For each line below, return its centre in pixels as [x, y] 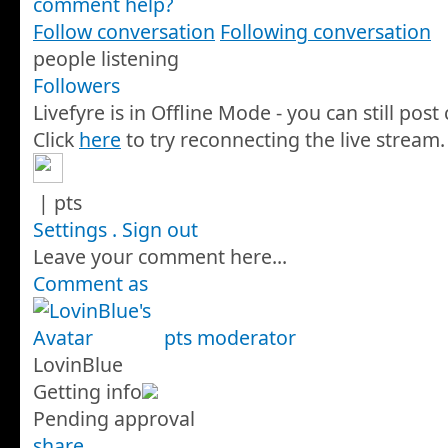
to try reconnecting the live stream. [283, 140]
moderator [246, 338]
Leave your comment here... [160, 257]
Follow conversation [124, 32]
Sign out [160, 230]
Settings [70, 230]
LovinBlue [78, 365]
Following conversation [325, 32]
